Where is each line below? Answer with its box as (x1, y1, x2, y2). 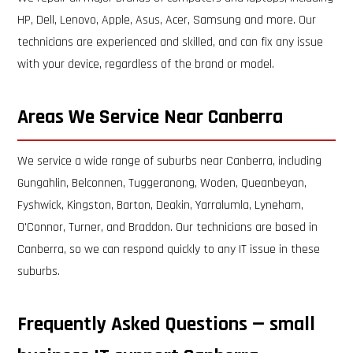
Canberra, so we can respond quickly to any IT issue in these (17, 241, 321, 258)
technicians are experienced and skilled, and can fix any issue (17, 34, 324, 50)
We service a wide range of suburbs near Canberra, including (17, 153, 322, 169)
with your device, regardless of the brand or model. (17, 56, 275, 72)
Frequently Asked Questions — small (17, 311, 316, 337)
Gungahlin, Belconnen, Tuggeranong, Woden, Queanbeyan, (17, 175, 307, 191)
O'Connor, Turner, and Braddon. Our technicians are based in (17, 219, 318, 236)
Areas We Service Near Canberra (17, 104, 284, 130)
